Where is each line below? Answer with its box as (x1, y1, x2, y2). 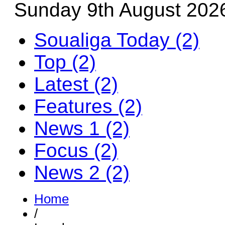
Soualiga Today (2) (34, 29, 199, 51)
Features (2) (34, 95, 142, 117)
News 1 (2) (34, 118, 130, 139)
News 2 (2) (34, 162, 130, 183)
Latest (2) (34, 73, 118, 95)
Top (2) (34, 51, 96, 73)
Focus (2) (34, 140, 118, 161)
